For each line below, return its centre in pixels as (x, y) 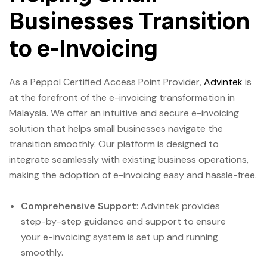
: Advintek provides (178, 206)
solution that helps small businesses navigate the (116, 129)
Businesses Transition (129, 21)
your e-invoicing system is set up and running (119, 237)
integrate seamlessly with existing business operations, (129, 160)
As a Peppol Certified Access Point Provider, (106, 82)
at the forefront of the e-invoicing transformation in (122, 98)
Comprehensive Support (79, 206)
